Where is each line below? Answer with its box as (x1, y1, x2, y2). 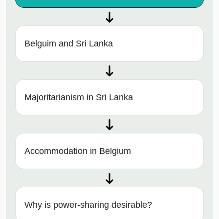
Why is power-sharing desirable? (24, 200, 152, 210)
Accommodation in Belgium (24, 146, 131, 156)
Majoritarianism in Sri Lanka (24, 92, 133, 103)
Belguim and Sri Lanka (24, 39, 113, 49)
